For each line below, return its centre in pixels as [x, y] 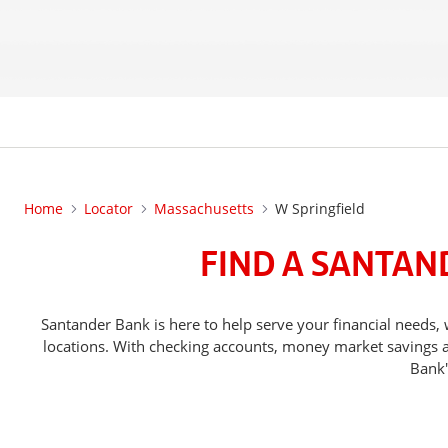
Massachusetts [204, 209]
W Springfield [320, 209]
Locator [108, 209]
